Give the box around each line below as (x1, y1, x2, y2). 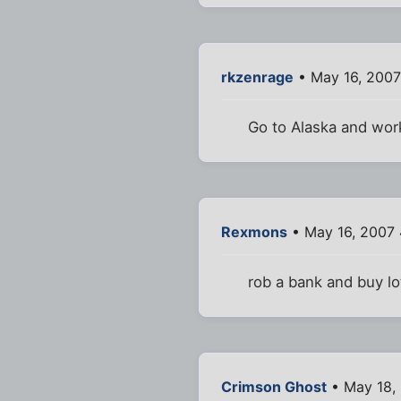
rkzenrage (221, 67, 294, 86)
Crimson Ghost (221, 378, 327, 397)
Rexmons (221, 222, 287, 241)
